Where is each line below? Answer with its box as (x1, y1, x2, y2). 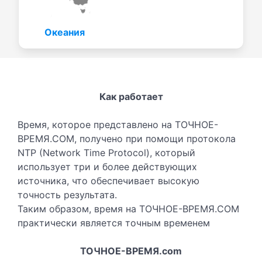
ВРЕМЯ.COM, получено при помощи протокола (18, 132, 236, 144)
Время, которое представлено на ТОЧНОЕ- (18, 118, 218, 130)
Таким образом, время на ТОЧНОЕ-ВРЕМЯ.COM (18, 202, 239, 215)
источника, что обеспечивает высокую (18, 174, 199, 187)
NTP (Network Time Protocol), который (18, 146, 195, 158)
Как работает (99, 90, 163, 102)
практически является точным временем (18, 216, 210, 229)
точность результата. (18, 188, 117, 201)
